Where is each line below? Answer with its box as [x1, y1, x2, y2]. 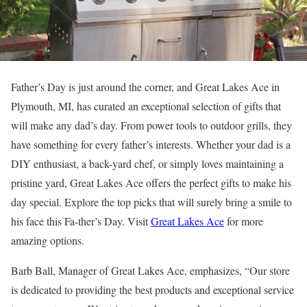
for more [224, 214, 263, 229]
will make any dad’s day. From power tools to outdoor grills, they [11, 118, 292, 133]
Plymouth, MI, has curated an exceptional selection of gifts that [11, 99, 281, 114]
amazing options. [11, 233, 84, 248]
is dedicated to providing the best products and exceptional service [11, 282, 294, 297]
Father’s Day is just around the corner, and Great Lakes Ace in [11, 79, 280, 95]
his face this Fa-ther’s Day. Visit [11, 214, 151, 229]
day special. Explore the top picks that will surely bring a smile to [11, 195, 292, 210]
